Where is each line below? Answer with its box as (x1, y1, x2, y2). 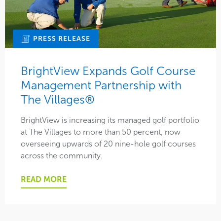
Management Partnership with (21, 78, 182, 93)
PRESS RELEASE (31, 34, 90, 43)
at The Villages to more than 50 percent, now (21, 127, 181, 137)
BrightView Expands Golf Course (21, 64, 195, 78)
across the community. (21, 151, 103, 161)
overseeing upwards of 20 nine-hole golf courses (21, 139, 196, 149)
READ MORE (21, 175, 67, 184)
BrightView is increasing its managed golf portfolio (21, 115, 199, 125)
